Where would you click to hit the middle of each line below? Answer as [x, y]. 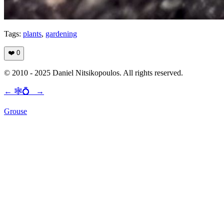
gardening [61, 34]
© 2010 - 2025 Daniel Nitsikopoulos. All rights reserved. [93, 73]
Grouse [15, 111]
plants [32, 34]
